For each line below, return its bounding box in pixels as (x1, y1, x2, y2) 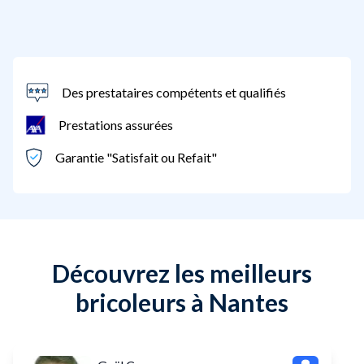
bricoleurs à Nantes (76, 287, 288, 317)
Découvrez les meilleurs (52, 258, 312, 288)
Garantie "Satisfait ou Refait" (55, 149, 217, 165)
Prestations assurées (58, 116, 173, 132)
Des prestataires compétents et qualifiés (62, 84, 286, 100)
